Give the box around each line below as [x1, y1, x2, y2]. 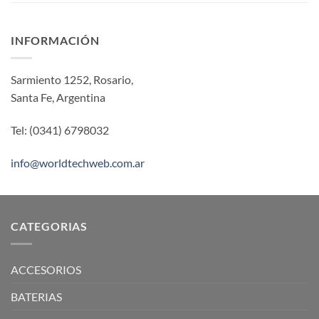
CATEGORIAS [11, 219, 88, 234]
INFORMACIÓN [11, 33, 100, 48]
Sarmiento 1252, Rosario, [11, 73, 133, 87]
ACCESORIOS [11, 262, 81, 276]
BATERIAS [11, 289, 62, 303]
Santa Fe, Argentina [11, 90, 105, 105]
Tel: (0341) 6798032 [11, 122, 109, 137]
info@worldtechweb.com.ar [11, 155, 145, 169]
